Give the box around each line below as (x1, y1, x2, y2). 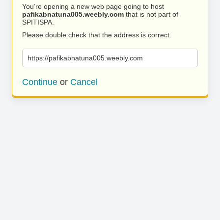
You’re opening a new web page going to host (22, 2, 164, 10)
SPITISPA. (22, 18, 54, 26)
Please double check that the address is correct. (22, 31, 171, 39)
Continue (22, 77, 57, 87)
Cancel (70, 77, 98, 87)
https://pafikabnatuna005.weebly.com (27, 54, 143, 62)
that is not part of (124, 10, 178, 18)
